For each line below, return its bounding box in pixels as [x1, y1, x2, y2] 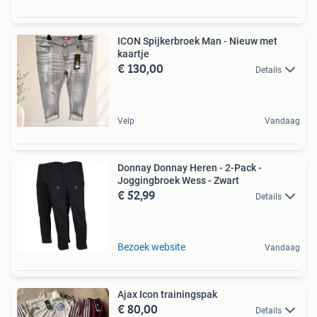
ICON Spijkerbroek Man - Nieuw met [117, 35, 277, 47]
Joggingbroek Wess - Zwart [117, 175, 239, 186]
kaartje [117, 48, 149, 59]
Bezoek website [117, 241, 185, 253]
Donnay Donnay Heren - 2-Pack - [117, 162, 262, 173]
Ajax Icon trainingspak [117, 289, 217, 300]
